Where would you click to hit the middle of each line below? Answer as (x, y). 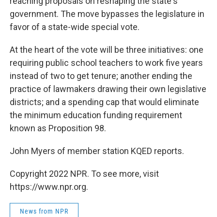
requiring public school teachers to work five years (106, 63)
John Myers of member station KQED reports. (97, 151)
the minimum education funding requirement (96, 115)
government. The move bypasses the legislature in (107, 14)
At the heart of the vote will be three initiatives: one (107, 50)
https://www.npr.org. (49, 187)
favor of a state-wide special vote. (75, 27)
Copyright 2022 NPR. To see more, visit (84, 174)
